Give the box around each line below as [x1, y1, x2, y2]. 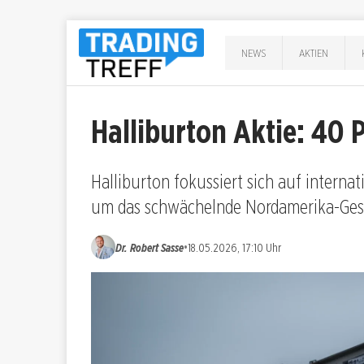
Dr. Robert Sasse [115, 240, 184, 254]
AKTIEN [299, 45, 329, 59]
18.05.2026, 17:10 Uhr [188, 240, 281, 254]
